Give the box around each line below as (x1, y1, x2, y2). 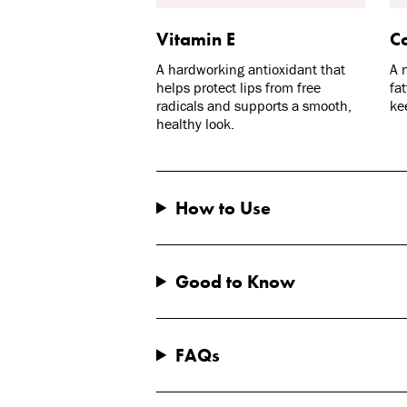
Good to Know (175, 269, 296, 293)
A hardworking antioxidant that (156, 60, 345, 79)
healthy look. (156, 114, 234, 134)
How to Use (175, 195, 272, 220)
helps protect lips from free (156, 78, 321, 97)
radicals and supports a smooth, (156, 96, 352, 115)
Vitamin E (156, 27, 235, 52)
